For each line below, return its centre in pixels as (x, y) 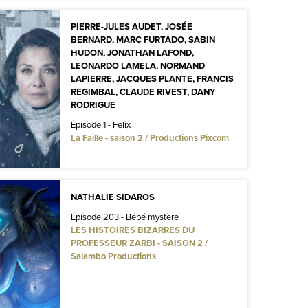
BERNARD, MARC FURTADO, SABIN (143, 39)
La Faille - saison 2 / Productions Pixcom (150, 137)
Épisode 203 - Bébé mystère (124, 216)
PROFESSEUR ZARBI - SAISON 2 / (139, 243)
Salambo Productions (113, 256)
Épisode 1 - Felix (100, 124)
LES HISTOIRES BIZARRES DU (132, 230)
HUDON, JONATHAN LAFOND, (132, 52)
